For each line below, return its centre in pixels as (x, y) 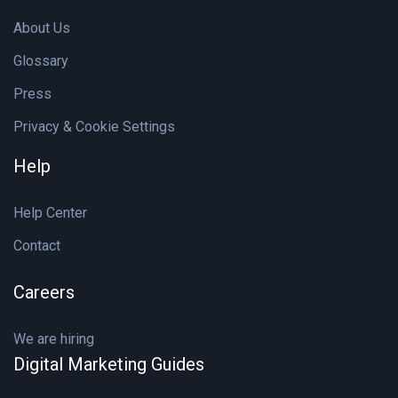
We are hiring (54, 339)
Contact (37, 246)
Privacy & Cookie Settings (94, 127)
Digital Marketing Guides (109, 364)
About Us (42, 28)
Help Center (50, 213)
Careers (44, 292)
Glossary (41, 61)
